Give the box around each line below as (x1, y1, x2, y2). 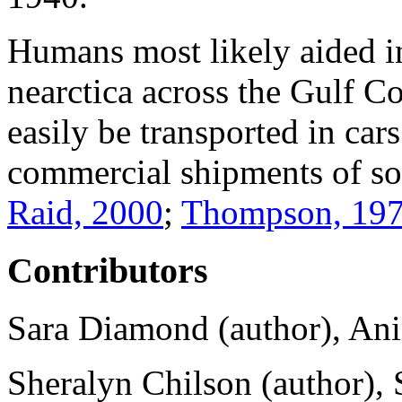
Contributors (7, 249, 208, 291)
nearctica (7, 71, 133, 110)
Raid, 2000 (7, 192, 163, 232)
